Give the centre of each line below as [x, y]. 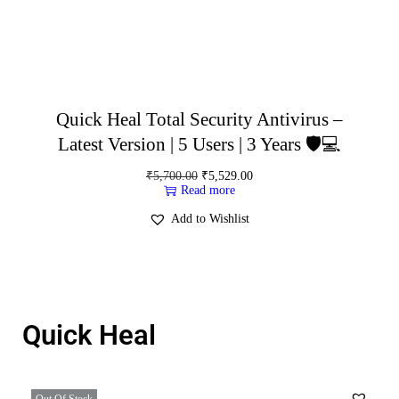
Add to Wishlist [211, 218]
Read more [208, 190]
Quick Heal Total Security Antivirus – [199, 119]
